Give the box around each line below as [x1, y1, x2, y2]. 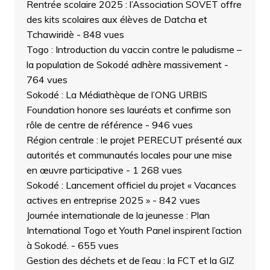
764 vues [26, 74, 67, 86]
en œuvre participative [26, 164, 124, 177]
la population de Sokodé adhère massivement [26, 58, 222, 71]
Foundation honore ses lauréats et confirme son [26, 104, 231, 116]
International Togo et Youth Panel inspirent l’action [26, 224, 242, 237]
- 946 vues [142, 119, 193, 131]
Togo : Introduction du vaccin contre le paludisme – [26, 43, 242, 56]
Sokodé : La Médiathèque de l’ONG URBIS [26, 89, 207, 101]
